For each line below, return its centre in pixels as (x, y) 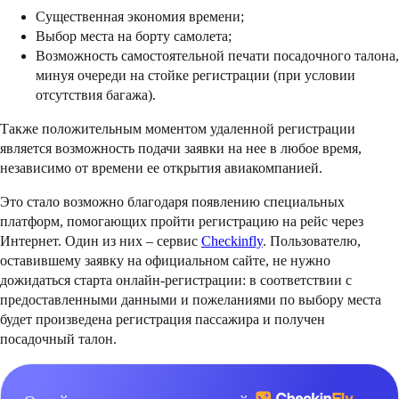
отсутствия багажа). (96, 95)
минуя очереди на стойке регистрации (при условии (195, 76)
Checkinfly (232, 241)
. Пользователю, (312, 241)
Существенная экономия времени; (140, 17)
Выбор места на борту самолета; (134, 37)
